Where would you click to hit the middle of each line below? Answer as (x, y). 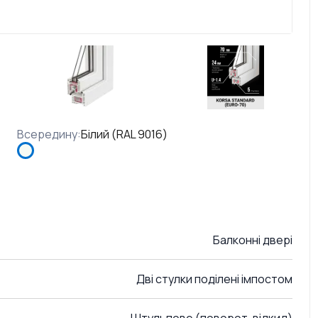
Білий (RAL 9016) (124, 134)
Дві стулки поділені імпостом (214, 279)
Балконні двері (253, 240)
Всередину (47, 134)
